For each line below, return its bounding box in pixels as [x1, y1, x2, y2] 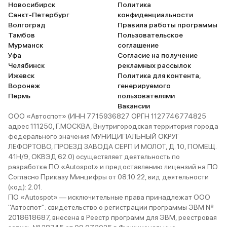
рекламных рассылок [118, 61, 191, 69]
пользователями [118, 92, 175, 100]
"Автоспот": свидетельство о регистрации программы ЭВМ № [8, 203, 213, 211]
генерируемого [118, 82, 171, 90]
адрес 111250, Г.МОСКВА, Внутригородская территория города [8, 122, 218, 130]
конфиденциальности [118, 11, 193, 19]
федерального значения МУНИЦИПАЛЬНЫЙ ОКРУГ [8, 132, 179, 140]
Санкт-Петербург [8, 11, 69, 19]
